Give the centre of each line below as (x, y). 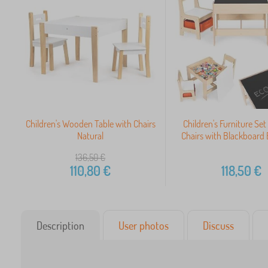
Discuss (218, 226)
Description (60, 226)
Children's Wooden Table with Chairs (90, 124)
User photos (144, 226)
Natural (91, 136)
